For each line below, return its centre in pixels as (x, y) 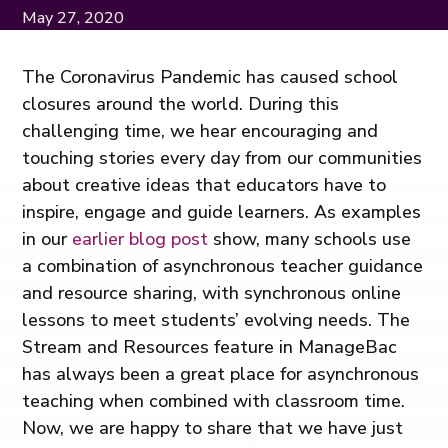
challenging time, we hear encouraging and (200, 130)
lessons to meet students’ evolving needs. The (216, 319)
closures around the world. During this (181, 103)
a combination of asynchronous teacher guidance (223, 265)
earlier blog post (140, 238)
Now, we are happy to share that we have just (213, 427)
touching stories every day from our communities (222, 157)
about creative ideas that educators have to (204, 184)
